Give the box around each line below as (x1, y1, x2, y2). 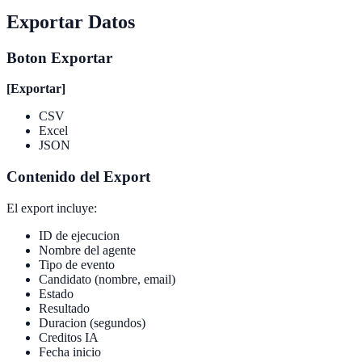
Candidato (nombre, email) (39, 271, 175, 286)
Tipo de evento (39, 257, 115, 271)
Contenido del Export (6, 168, 150, 185)
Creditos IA (39, 330, 99, 344)
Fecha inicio (39, 344, 101, 359)
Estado (39, 286, 74, 301)
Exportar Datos (6, 11, 135, 32)
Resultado (39, 301, 90, 315)
